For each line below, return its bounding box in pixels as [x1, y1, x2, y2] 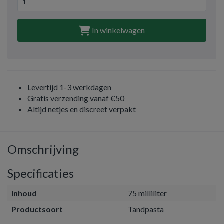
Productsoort [11, 204, 63, 214]
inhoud [11, 188, 37, 198]
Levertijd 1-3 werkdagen [27, 82, 111, 92]
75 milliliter [128, 188, 167, 198]
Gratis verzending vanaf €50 [27, 93, 124, 103]
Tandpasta [128, 204, 164, 214]
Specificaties [7, 166, 74, 180]
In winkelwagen [90, 25, 145, 35]
